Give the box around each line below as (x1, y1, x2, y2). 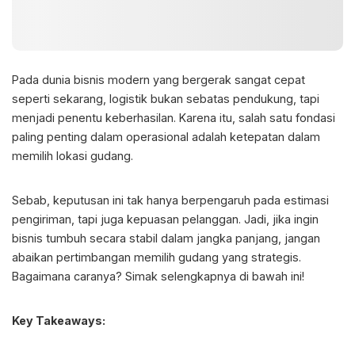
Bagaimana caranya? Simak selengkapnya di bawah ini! (12, 269, 304, 284)
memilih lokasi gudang (12, 149, 131, 163)
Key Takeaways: (12, 314, 105, 328)
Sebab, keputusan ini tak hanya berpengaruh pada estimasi (12, 193, 329, 208)
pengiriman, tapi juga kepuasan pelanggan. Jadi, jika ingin (12, 212, 319, 227)
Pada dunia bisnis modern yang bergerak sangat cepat (12, 73, 305, 87)
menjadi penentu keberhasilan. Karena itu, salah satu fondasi (12, 111, 335, 125)
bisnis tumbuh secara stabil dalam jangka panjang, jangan (12, 231, 320, 246)
